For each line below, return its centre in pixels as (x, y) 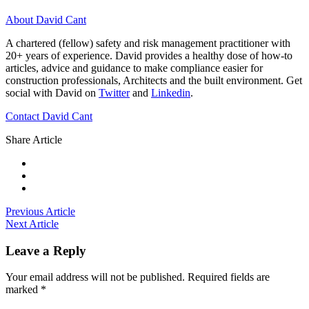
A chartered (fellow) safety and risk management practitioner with (148, 43)
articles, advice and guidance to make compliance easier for (134, 68)
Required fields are (229, 277)
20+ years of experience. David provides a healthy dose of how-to (149, 55)
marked (23, 290)
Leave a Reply (46, 250)
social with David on (52, 92)
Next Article (32, 223)
